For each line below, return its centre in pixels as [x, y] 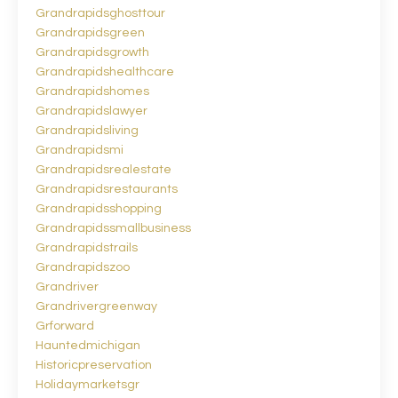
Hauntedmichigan [88, 345]
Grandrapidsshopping [99, 208]
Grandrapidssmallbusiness [113, 228]
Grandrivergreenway [96, 306]
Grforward [65, 326]
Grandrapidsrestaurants [107, 189]
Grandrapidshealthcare [105, 72]
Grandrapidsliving [87, 130]
